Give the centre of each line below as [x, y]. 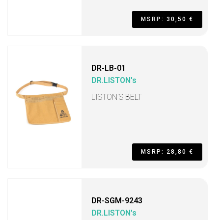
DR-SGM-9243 [117, 201]
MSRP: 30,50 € [167, 19]
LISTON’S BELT [117, 97]
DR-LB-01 [109, 68]
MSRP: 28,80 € [167, 152]
